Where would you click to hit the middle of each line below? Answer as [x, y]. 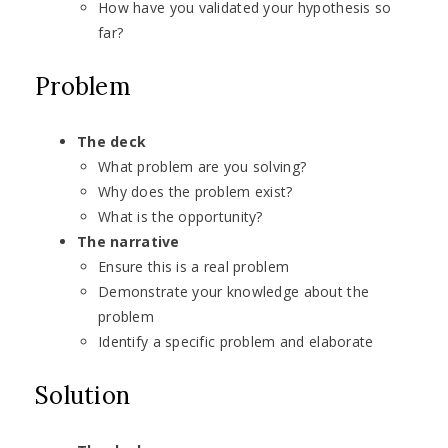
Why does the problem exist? [195, 192]
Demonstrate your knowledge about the [234, 292]
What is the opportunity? [180, 217]
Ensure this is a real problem [194, 267]
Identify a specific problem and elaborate [236, 342]
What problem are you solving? [202, 167]
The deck [112, 142]
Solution [83, 396]
